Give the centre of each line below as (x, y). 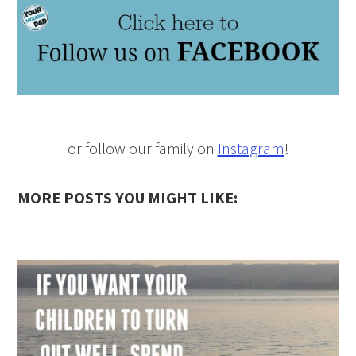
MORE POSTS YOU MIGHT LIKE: (128, 197)
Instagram (251, 148)
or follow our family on (142, 148)
